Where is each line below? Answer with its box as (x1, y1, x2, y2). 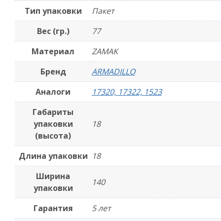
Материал (32, 46, 75, 57)
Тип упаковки (24, 5, 82, 16)
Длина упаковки (18, 150, 88, 161)
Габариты (33, 107, 74, 117)
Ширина (36, 171, 71, 182)
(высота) (35, 130, 72, 141)
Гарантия (33, 203, 73, 214)
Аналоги (36, 86, 71, 97)
